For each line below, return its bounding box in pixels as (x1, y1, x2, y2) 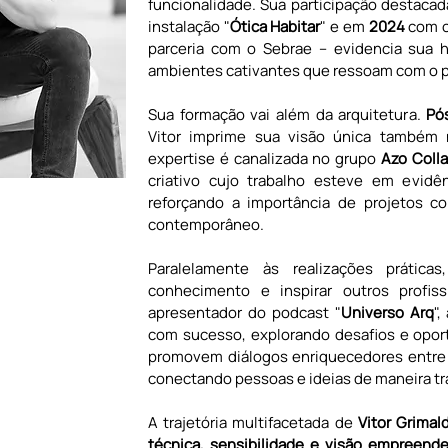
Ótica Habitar (229, 16, 321, 37)
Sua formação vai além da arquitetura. (148, 104, 427, 125)
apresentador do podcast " (148, 302, 341, 323)
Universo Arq (340, 302, 434, 323)
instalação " (148, 16, 230, 37)
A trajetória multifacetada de (148, 412, 353, 433)
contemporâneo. (148, 214, 264, 235)
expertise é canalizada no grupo (148, 148, 381, 169)
